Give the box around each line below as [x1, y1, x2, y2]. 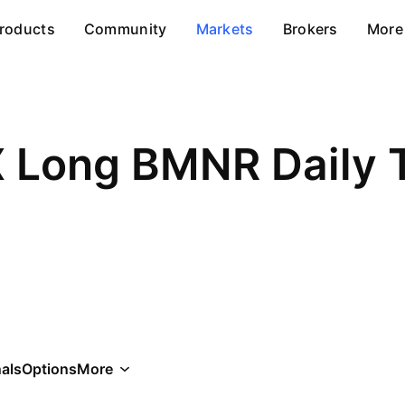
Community [83, 20, 167, 38]
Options [22, 360, 77, 378]
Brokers [282, 20, 338, 38]
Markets [195, 20, 254, 38]
